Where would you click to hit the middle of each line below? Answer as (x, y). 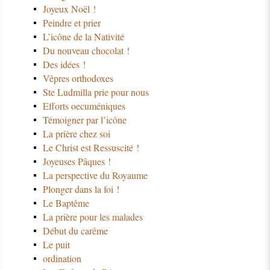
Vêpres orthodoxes (78, 78)
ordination (62, 258)
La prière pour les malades (93, 217)
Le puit (56, 245)
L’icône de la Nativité (83, 37)
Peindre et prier (71, 23)
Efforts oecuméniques (84, 106)
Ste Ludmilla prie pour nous (96, 92)
